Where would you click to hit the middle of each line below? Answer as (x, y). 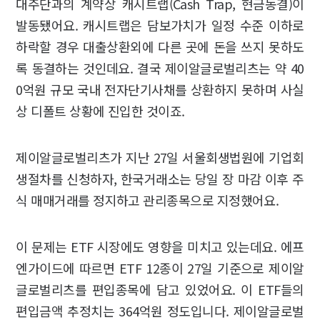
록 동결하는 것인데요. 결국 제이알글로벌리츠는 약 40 (160, 68)
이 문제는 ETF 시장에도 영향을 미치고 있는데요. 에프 (160, 247)
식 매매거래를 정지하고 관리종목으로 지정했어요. (149, 200)
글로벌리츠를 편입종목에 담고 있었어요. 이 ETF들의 (160, 290)
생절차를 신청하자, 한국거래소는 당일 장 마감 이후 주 (160, 179)
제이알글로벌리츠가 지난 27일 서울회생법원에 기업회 (160, 157)
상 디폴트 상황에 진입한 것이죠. (102, 111)
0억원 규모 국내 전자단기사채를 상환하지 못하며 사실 (160, 90)
